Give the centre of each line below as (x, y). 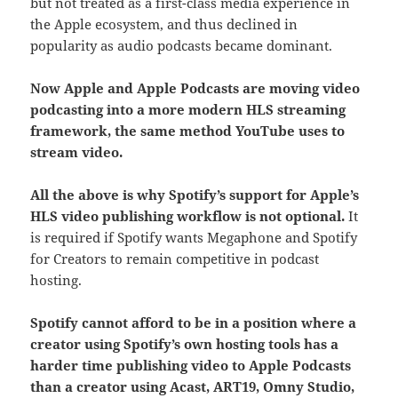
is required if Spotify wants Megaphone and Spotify (194, 237)
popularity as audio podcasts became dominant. (182, 45)
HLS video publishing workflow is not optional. (188, 215)
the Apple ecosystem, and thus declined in (164, 24)
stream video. (77, 151)
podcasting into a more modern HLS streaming (188, 109)
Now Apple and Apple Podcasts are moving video (195, 88)
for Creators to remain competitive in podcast (175, 258)
